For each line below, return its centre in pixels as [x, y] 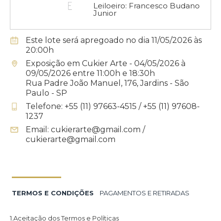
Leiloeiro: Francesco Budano [147, 6]
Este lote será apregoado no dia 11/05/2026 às [114, 40]
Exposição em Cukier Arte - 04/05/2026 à [106, 63]
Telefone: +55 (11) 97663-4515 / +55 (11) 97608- [113, 106]
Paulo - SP [46, 93]
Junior [105, 13]
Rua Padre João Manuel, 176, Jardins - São [107, 83]
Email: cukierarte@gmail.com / [85, 129]
